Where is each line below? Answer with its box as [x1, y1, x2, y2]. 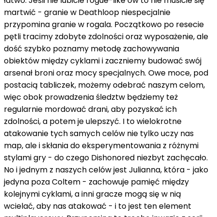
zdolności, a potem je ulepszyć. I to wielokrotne [4, 115, 182, 127]
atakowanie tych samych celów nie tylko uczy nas [4, 127, 194, 139]
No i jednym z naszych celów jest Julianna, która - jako [4, 164, 208, 175]
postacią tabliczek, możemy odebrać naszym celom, [4, 79, 205, 91]
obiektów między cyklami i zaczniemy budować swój [4, 55, 201, 66]
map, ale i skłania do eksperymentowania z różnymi [4, 139, 199, 151]
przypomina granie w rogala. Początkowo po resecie [4, 18, 204, 30]
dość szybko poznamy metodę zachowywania [4, 43, 179, 54]
